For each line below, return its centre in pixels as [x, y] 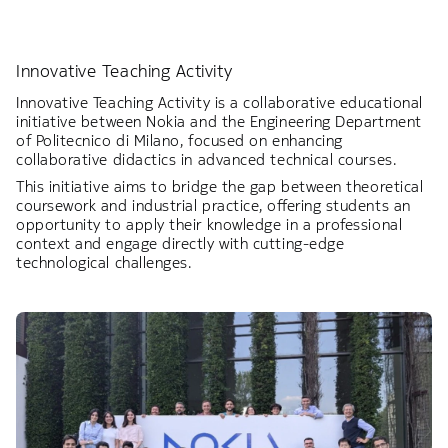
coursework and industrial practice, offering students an [213, 206]
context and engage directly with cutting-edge [180, 244]
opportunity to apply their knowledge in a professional [209, 225]
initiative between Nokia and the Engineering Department [219, 122]
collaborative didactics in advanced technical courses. [208, 160]
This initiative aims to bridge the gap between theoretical [220, 187]
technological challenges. [104, 263]
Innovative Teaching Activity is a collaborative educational [219, 103]
